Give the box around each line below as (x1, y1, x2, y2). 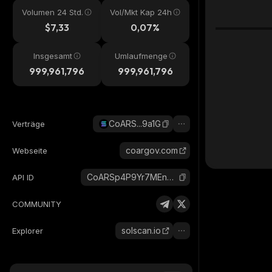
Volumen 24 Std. (22, 7, 84, 17)
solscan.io (121, 225, 161, 236)
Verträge (12, 119, 45, 129)
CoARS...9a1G (109, 118, 161, 129)
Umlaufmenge (114, 51, 168, 61)
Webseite (12, 146, 47, 155)
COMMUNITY (12, 199, 61, 209)
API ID (12, 172, 34, 182)
